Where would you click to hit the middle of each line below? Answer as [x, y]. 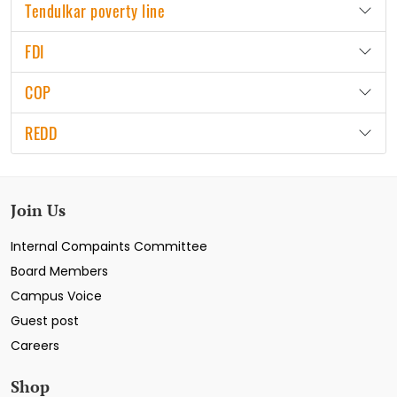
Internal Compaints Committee [109, 246]
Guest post [45, 320]
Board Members [59, 271]
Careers [35, 345]
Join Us [38, 210]
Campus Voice [56, 296]
